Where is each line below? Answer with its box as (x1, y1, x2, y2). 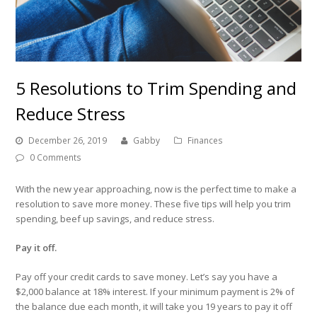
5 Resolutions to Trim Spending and (16, 76, 297, 100)
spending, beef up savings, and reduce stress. (16, 212, 215, 226)
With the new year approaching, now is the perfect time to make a (16, 183, 297, 196)
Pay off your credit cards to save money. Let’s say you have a (16, 270, 278, 284)
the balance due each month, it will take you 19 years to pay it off (16, 300, 293, 313)
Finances (188, 134, 224, 147)
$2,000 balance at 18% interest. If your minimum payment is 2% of (16, 285, 295, 299)
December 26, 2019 (28, 134, 108, 147)
